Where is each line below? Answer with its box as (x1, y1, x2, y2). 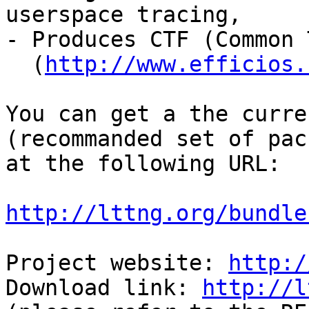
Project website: (6, 250, 228, 276)
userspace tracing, (6, 2, 241, 28)
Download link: (6, 275, 202, 301)
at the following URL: (6, 151, 281, 177)
